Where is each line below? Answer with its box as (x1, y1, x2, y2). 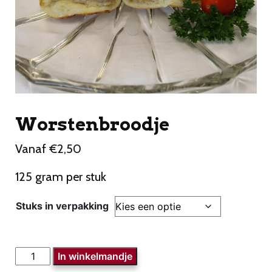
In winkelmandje (58, 250, 133, 263)
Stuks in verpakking (16, 200, 109, 212)
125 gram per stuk (15, 169, 106, 185)
